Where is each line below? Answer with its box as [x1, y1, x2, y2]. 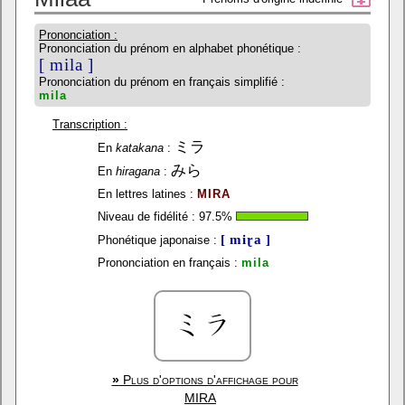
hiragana [115, 165, 160, 178]
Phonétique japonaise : [97, 233, 217, 247]
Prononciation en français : [97, 256, 238, 269]
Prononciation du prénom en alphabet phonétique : [39, 42, 301, 55]
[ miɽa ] [220, 231, 271, 247]
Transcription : [52, 118, 127, 131]
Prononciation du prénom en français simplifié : [39, 75, 285, 89]
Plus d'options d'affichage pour [118, 372, 298, 387]
